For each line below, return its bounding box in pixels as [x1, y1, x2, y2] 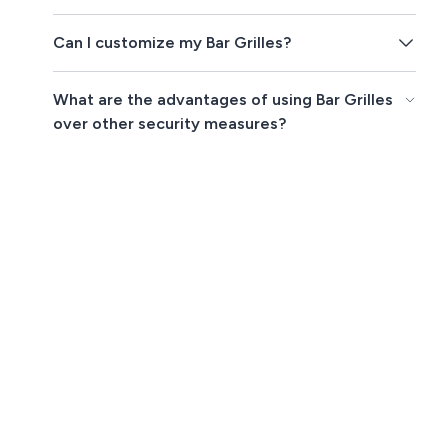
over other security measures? [53, 114, 287, 134]
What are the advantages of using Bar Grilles [53, 90, 394, 110]
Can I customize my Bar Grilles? [53, 33, 292, 53]
